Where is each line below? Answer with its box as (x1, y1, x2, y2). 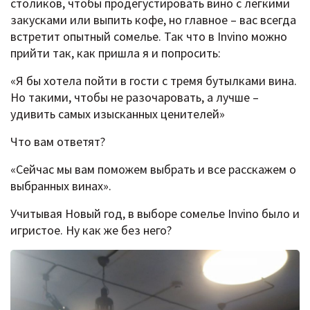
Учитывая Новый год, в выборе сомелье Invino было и (10, 205, 300, 221)
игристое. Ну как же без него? (10, 221, 172, 238)
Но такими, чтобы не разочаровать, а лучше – (10, 89, 259, 105)
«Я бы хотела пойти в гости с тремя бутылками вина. (10, 72, 297, 89)
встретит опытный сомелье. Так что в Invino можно (10, 28, 287, 44)
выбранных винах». (10, 177, 111, 194)
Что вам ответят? (10, 133, 105, 149)
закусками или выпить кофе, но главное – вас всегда (10, 11, 296, 28)
